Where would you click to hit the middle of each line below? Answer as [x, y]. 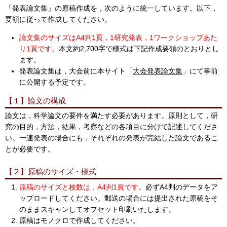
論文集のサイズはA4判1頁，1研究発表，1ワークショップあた [118, 37]
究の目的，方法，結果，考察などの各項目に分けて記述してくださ [111, 127]
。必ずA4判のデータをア [178, 187]
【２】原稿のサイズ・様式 [51, 172]
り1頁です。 [39, 48]
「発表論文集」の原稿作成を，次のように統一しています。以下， [111, 8]
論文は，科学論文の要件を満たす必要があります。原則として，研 [111, 116]
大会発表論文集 [158, 71]
